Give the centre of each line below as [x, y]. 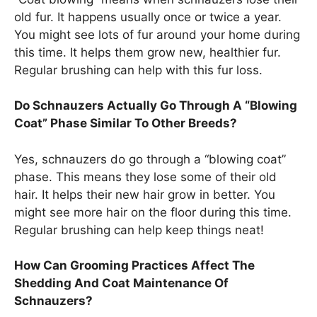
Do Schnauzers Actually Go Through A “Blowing [156, 106]
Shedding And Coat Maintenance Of [121, 283]
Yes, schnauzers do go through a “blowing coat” [150, 159]
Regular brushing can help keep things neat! [139, 230]
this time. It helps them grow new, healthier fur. [148, 52]
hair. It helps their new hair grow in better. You [145, 194]
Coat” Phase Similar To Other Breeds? [126, 123]
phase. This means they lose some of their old [145, 177]
